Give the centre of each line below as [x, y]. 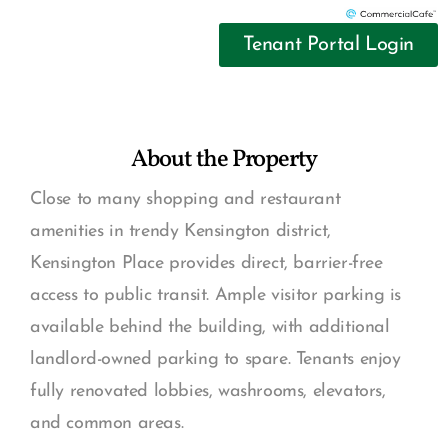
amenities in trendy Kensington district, [181, 232]
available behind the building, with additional [210, 328]
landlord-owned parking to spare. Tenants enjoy [215, 360]
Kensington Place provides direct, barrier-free [206, 264]
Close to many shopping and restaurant [185, 200]
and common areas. [107, 424]
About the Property [224, 160]
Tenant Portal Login [328, 45]
